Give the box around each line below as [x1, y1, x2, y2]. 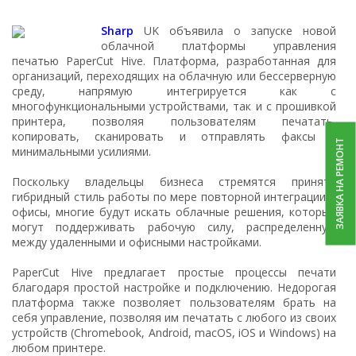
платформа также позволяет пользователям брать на [12, 294, 336, 310]
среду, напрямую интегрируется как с [12, 83, 336, 99]
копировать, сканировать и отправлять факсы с [12, 128, 336, 144]
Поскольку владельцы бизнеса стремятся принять [12, 173, 336, 189]
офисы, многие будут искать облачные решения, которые [12, 203, 336, 219]
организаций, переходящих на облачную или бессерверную [12, 68, 336, 83]
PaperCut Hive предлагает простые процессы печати [12, 264, 336, 280]
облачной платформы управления [101, 37, 336, 53]
